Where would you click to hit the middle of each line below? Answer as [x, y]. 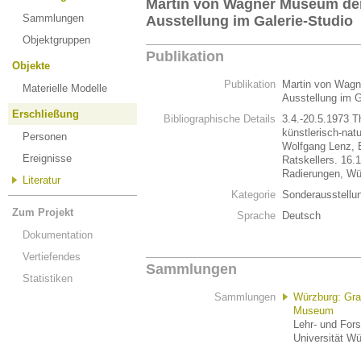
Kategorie [253, 195]
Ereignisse [47, 158]
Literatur [41, 180]
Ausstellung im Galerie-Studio [249, 21]
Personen [45, 137]
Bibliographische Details [220, 119]
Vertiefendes [52, 257]
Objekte [31, 66]
